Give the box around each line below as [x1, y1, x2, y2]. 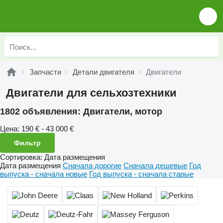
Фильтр [14, 138, 41, 147]
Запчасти [29, 68, 61, 76]
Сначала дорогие [63, 161, 121, 170]
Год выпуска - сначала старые [89, 169, 194, 178]
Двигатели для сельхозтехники [6, 87, 177, 99]
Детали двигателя [73, 68, 134, 76]
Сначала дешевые [123, 161, 187, 170]
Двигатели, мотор [83, 107, 162, 116]
